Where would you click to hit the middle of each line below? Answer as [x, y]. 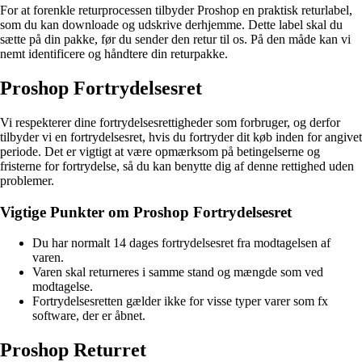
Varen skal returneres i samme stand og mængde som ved [178, 272]
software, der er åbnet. [89, 316]
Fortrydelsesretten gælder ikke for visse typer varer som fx [180, 301]
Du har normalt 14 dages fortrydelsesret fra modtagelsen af [181, 243]
